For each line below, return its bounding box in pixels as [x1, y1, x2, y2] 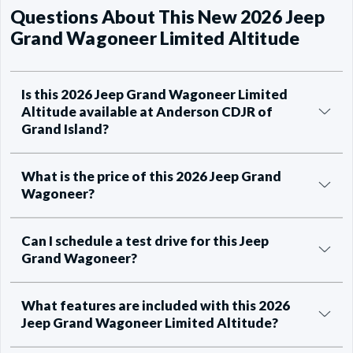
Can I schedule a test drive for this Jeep [21, 232, 269, 249]
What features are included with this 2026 [21, 296, 290, 314]
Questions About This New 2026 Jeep [10, 5, 325, 28]
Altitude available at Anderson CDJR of [21, 102, 273, 120]
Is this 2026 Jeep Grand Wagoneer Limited [21, 85, 288, 102]
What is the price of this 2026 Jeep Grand [21, 167, 281, 184]
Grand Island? [21, 120, 109, 137]
